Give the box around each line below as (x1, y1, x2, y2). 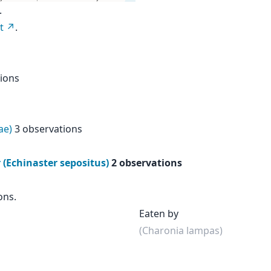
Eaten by (139, 207, 178, 220)
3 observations (15, 122, 82, 135)
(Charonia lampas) (139, 224, 223, 237)
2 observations (111, 156, 182, 169)
